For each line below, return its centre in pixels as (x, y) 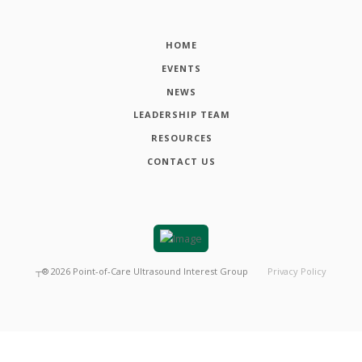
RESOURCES (181, 138)
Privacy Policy (297, 271)
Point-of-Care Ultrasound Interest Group (161, 271)
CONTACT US (181, 162)
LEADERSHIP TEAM (181, 115)
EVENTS (181, 68)
